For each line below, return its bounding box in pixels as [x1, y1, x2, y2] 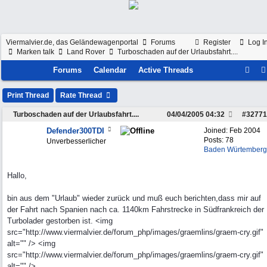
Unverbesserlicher [46, 137, 106, 145]
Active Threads [138, 66, 194, 74]
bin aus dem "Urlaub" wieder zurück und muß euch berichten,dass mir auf [7, 194, 261, 203]
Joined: [204, 126, 229, 135]
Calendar [94, 66, 127, 74]
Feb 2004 [229, 126, 260, 135]
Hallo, [7, 171, 27, 180]
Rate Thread [60, 91, 104, 100]
